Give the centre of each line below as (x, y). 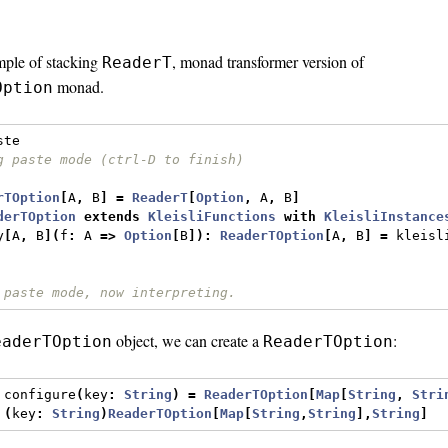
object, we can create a (187, 340)
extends (112, 217)
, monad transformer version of (268, 61)
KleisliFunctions (212, 217)
